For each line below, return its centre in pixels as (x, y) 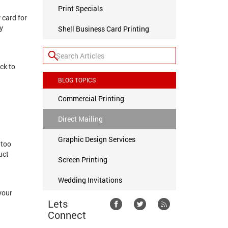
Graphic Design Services (96, 139)
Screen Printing (82, 160)
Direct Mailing (80, 119)
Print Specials (80, 8)
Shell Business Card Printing (103, 29)
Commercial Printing (91, 98)
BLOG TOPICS (77, 80)
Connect (67, 215)
